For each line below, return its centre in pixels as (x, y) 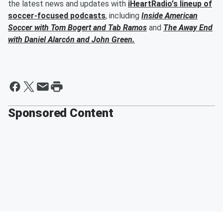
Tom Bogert (72, 28)
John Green (112, 40)
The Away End (188, 28)
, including (123, 16)
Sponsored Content (61, 113)
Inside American (169, 16)
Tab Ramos (127, 28)
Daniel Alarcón (50, 40)
